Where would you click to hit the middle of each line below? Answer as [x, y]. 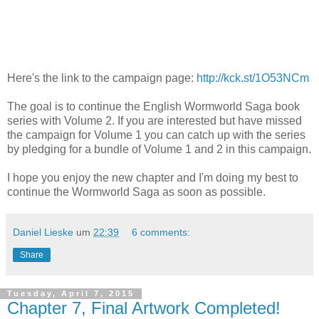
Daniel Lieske [43, 232]
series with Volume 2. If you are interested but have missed [155, 120]
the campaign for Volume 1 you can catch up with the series [156, 135]
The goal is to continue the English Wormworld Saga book [153, 106]
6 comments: [161, 232]
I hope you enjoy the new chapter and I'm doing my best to [153, 177]
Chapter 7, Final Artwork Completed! [144, 308]
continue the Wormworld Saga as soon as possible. [136, 192]
